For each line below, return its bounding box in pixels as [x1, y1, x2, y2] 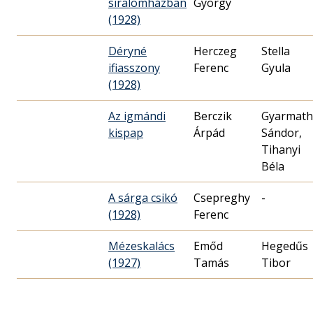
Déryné [108, 43, 147, 59]
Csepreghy [194, 190, 250, 206]
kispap [108, 125, 143, 141]
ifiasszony [108, 60, 160, 76]
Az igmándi [108, 108, 166, 124]
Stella [261, 43, 290, 59]
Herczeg [194, 43, 237, 59]
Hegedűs [261, 238, 308, 254]
